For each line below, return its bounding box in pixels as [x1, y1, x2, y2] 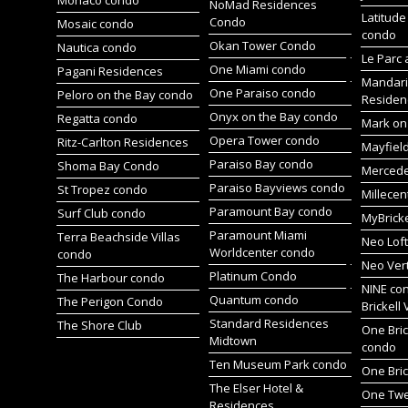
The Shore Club [56, 317, 142, 333]
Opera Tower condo [209, 132, 320, 148]
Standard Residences [209, 315, 329, 331]
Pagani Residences [56, 63, 163, 79]
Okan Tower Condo [209, 37, 316, 54]
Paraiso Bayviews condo [209, 179, 345, 196]
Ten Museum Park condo [209, 356, 347, 372]
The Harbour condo [56, 270, 165, 286]
